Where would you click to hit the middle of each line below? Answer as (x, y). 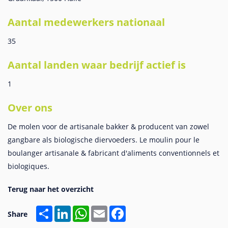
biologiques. (28, 166)
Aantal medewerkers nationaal (86, 22)
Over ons (30, 108)
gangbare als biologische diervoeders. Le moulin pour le (104, 140)
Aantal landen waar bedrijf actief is (97, 65)
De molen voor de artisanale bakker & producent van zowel (108, 126)
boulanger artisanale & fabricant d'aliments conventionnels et (113, 153)
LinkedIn (85, 209)
